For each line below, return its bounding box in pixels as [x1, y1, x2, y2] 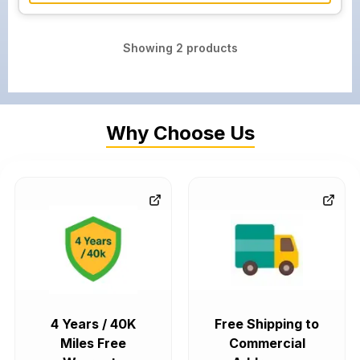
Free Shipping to [215, 316, 319, 332]
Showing [122, 41, 176, 55]
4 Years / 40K [51, 316, 136, 332]
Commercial [228, 335, 305, 351]
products [182, 41, 238, 55]
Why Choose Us [105, 121, 255, 145]
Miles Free [60, 335, 126, 351]
